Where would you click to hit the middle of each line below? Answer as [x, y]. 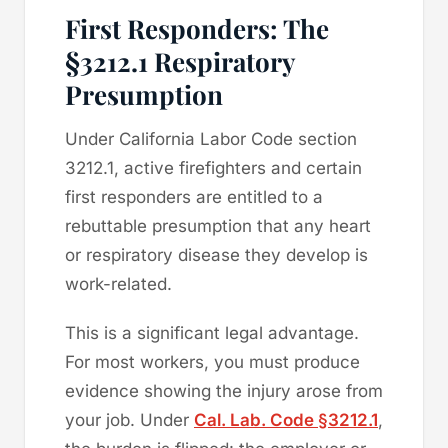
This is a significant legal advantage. [212, 332]
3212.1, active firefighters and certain [213, 167]
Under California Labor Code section [211, 138]
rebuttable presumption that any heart [218, 225]
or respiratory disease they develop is [216, 254]
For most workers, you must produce [212, 361]
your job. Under [129, 419]
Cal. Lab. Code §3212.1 [286, 419]
